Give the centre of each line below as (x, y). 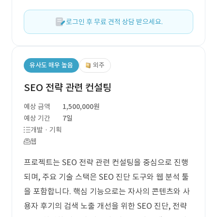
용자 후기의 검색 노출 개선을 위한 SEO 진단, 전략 (105, 206)
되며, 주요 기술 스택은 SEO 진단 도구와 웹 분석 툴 (106, 177)
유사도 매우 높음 (51, 65)
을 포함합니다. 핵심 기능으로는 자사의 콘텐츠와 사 (107, 191)
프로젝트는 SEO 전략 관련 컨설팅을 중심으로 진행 (106, 162)
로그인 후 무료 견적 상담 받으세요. (114, 22)
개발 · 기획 (46, 130)
